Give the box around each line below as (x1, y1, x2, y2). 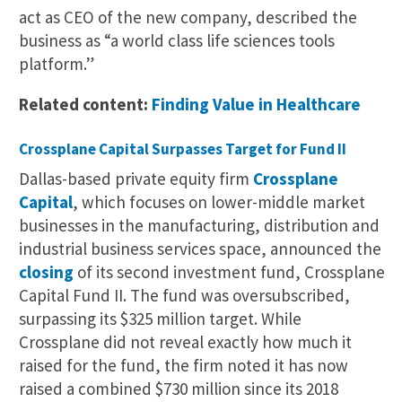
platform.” (19, 53, 94, 74)
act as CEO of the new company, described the (19, 6, 357, 28)
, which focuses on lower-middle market (73, 190, 365, 213)
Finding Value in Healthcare (152, 93, 361, 115)
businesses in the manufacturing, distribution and (19, 214, 380, 236)
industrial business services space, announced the (19, 237, 381, 259)
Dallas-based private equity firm (19, 167, 253, 189)
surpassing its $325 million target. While (19, 307, 301, 329)
